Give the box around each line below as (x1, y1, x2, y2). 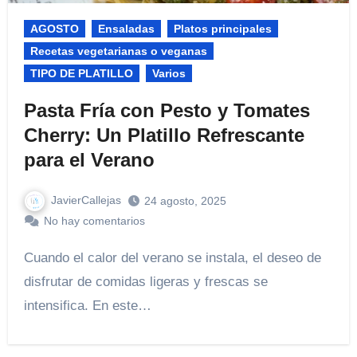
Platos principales (173, 22, 272, 35)
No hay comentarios (43, 214, 145, 227)
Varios (151, 66, 186, 80)
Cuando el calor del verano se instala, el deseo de (23, 249, 33, 265)
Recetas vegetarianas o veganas (29, 44, 207, 57)
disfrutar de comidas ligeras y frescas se (23, 273, 268, 289)
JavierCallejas (50, 193, 121, 206)
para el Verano (23, 148, 155, 171)
